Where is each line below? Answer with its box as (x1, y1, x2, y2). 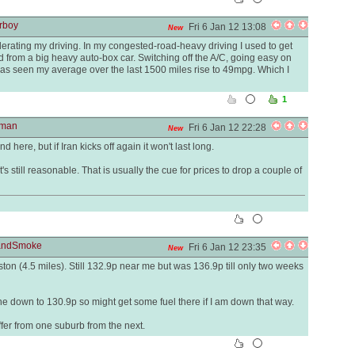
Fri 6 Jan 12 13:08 (189, 21, 271, 32)
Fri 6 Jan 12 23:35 (189, 242, 271, 253)
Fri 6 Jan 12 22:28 (189, 122, 271, 133)
